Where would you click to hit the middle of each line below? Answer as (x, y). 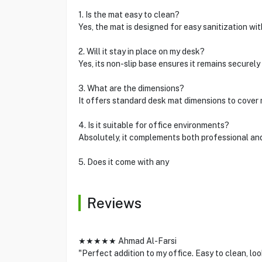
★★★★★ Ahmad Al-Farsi (127, 241)
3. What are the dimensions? (131, 88)
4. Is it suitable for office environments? (154, 125)
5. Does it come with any (123, 162)
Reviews (114, 203)
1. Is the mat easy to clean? (129, 15)
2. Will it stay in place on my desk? (141, 51)
